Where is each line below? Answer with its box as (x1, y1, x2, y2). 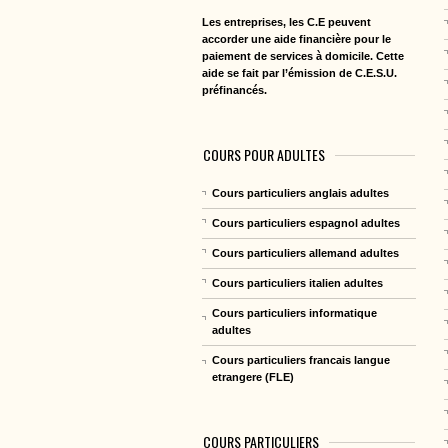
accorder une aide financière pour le (202, 32, 391, 45)
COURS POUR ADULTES (203, 143, 325, 165)
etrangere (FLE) (212, 370, 294, 383)
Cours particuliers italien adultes (212, 276, 383, 289)
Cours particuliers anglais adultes (212, 186, 389, 199)
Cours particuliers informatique (212, 306, 377, 319)
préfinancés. (202, 83, 267, 96)
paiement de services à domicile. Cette (202, 49, 404, 62)
